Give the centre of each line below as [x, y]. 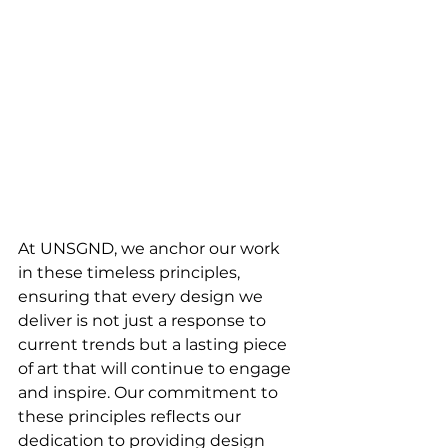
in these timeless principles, [131, 273]
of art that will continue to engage [156, 369]
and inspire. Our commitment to [150, 393]
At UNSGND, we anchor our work [151, 249]
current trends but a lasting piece [154, 345]
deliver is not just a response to [144, 321]
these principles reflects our [131, 417]
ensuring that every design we [142, 297]
